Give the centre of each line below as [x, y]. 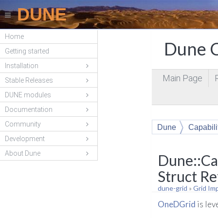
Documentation [29, 109]
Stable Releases [29, 80]
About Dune [23, 153]
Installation [22, 66]
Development [25, 139]
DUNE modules [28, 95]
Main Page [183, 78]
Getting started [27, 51]
